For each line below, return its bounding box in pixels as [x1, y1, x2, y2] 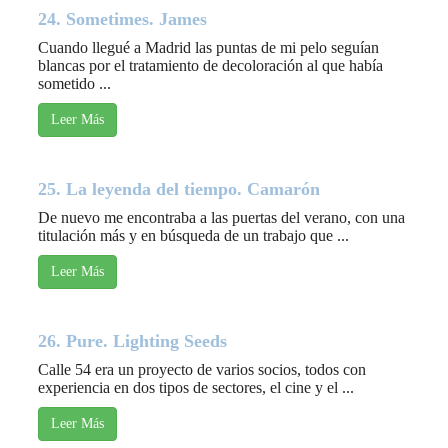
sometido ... [38, 75, 111, 93]
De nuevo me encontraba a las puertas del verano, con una [38, 209, 405, 227]
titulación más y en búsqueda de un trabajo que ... [38, 227, 349, 245]
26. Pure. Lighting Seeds [38, 331, 227, 352]
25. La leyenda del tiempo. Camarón [38, 179, 320, 200]
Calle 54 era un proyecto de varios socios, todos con [38, 361, 366, 379]
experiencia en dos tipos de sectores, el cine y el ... [38, 379, 354, 397]
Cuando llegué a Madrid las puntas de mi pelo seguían [38, 39, 379, 57]
